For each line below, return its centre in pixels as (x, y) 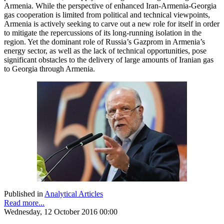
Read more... (24, 202)
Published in (23, 193)
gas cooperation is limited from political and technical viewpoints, (107, 14)
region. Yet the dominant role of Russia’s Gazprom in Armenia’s (104, 41)
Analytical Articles (74, 193)
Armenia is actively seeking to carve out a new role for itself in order (112, 23)
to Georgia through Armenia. (50, 68)
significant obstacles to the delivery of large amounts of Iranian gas (109, 59)
